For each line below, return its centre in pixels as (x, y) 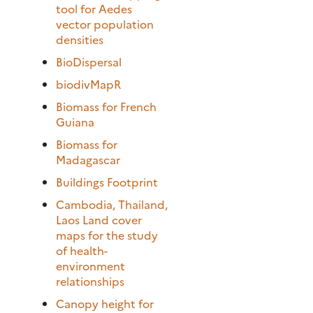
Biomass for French (106, 106)
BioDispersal (89, 61)
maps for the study (107, 234)
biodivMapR (88, 83)
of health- (82, 250)
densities (80, 39)
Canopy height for (105, 303)
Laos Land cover (99, 219)
